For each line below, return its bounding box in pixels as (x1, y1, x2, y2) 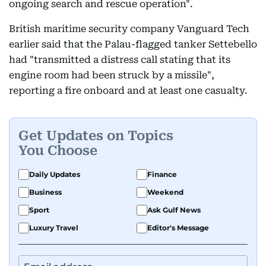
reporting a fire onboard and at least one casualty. (9, 84, 248, 96)
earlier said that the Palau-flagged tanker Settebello (9, 38, 257, 50)
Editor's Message (147, 223, 209, 232)
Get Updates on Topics (18, 128, 173, 144)
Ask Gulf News (147, 205, 201, 214)
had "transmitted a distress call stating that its (9, 53, 230, 65)
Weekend (147, 187, 183, 197)
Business (29, 187, 62, 197)
